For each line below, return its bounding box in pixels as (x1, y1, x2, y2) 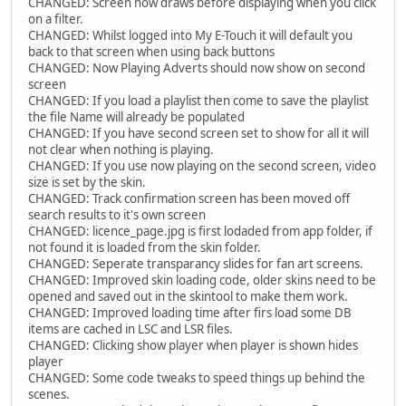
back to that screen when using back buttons (28, 43, 275, 61)
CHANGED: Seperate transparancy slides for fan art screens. (28, 256, 363, 273)
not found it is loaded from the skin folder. (28, 239, 261, 256)
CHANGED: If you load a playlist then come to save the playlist (28, 92, 369, 110)
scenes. (28, 386, 70, 403)
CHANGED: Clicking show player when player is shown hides (28, 337, 358, 354)
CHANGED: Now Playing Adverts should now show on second (28, 60, 365, 77)
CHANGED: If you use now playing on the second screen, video (28, 158, 376, 175)
